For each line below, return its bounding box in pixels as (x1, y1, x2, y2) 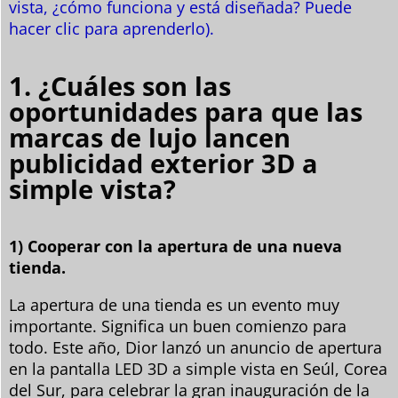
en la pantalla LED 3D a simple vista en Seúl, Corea (9, 358, 387, 380)
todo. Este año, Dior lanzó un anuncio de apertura (9, 337, 382, 359)
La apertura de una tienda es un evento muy (9, 294, 339, 316)
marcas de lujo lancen (9, 120, 291, 155)
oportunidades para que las (9, 94, 362, 130)
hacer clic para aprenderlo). (9, 18, 214, 40)
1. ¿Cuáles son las (9, 68, 231, 104)
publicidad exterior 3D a (9, 146, 318, 181)
